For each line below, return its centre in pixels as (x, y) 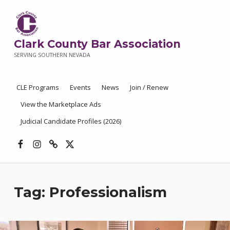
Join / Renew (149, 87)
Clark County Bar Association (97, 44)
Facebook (37, 136)
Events (80, 87)
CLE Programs (37, 87)
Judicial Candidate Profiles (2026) (71, 121)
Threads (66, 136)
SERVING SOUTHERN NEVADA (52, 55)
